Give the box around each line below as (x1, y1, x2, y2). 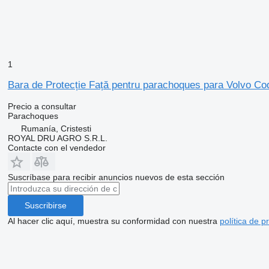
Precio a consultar (7, 101, 76, 111)
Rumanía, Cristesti (20, 123, 91, 133)
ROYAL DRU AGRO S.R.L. (7, 133, 107, 143)
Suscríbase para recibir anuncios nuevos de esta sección (7, 172, 225, 182)
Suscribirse (24, 201, 67, 211)
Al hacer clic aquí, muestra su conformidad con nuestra (7, 216, 220, 226)
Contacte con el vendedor (7, 142, 106, 153)
